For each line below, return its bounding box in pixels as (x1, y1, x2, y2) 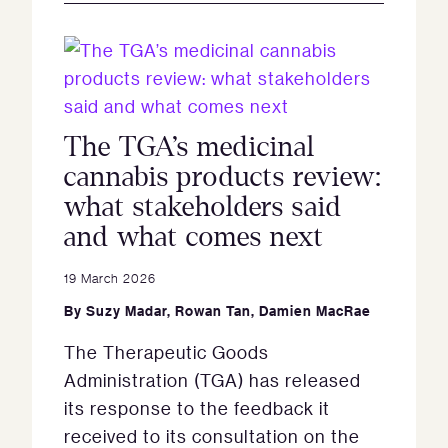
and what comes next (64, 222, 324, 253)
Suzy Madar (86, 301, 167, 321)
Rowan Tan (175, 301, 251, 321)
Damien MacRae (259, 301, 371, 321)
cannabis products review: (64, 162, 382, 193)
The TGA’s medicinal (64, 132, 315, 163)
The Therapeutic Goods (64, 341, 269, 364)
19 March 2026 (64, 269, 156, 287)
